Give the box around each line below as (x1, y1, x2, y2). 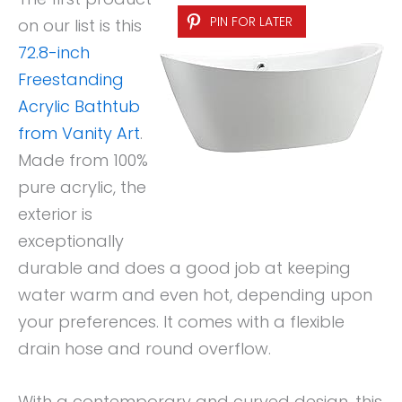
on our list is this (18, 14, 142, 38)
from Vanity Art (18, 122, 140, 145)
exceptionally (18, 230, 124, 253)
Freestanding (18, 68, 124, 92)
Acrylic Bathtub (18, 95, 140, 118)
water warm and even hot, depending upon (18, 284, 372, 307)
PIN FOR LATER (210, 13, 293, 31)
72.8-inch (18, 41, 90, 65)
